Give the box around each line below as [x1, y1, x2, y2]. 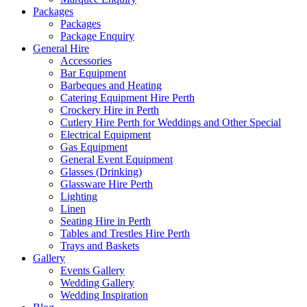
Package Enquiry [60, 30, 134, 42]
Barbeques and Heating [60, 79, 162, 91]
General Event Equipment [60, 153, 173, 165]
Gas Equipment [60, 141, 127, 153]
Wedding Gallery [60, 277, 134, 288]
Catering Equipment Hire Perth [60, 92, 195, 103]
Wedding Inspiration [60, 289, 148, 301]
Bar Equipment [60, 67, 126, 79]
